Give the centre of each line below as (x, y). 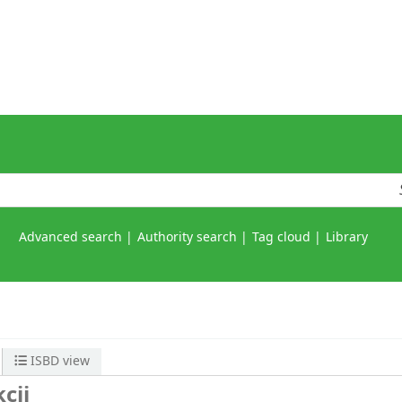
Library (347, 238)
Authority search (187, 238)
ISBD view (59, 362)
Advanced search (70, 238)
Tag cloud (281, 238)
